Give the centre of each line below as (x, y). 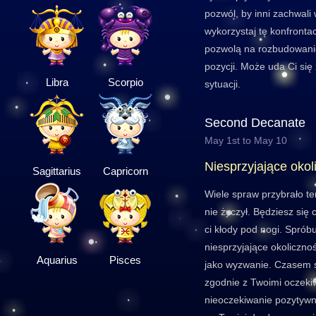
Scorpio (125, 82)
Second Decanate (255, 123)
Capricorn (125, 171)
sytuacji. (223, 84)
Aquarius (57, 260)
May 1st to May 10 (246, 140)
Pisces (125, 260)
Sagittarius (57, 171)
